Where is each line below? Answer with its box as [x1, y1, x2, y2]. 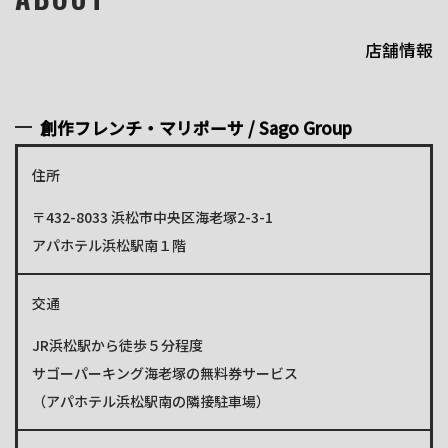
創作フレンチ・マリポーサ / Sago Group [40, 115, 353, 140]
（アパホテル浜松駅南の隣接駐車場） [32, 391, 270, 412]
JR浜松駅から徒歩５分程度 [32, 335, 203, 356]
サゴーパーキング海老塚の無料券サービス [32, 363, 298, 384]
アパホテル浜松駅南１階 [32, 235, 186, 256]
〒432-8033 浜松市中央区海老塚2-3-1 [32, 207, 273, 228]
